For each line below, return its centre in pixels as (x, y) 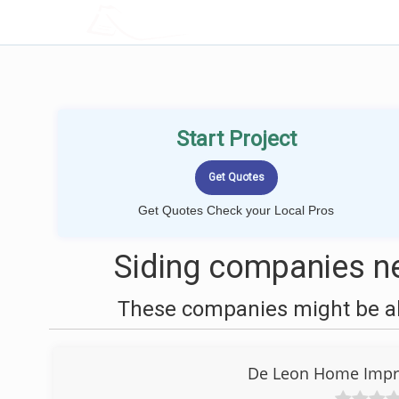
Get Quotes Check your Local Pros (236, 210)
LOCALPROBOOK (190, 22)
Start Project (236, 139)
